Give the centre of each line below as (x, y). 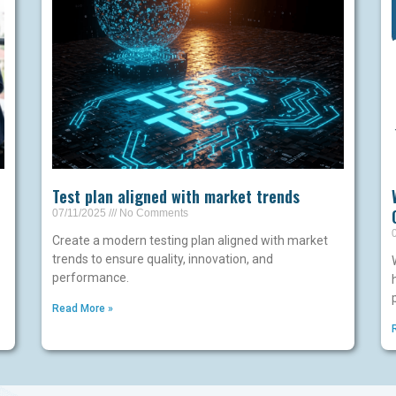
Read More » (83, 309)
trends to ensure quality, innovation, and (163, 259)
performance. (91, 278)
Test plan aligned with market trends (176, 197)
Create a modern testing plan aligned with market (190, 241)
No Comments (153, 213)
